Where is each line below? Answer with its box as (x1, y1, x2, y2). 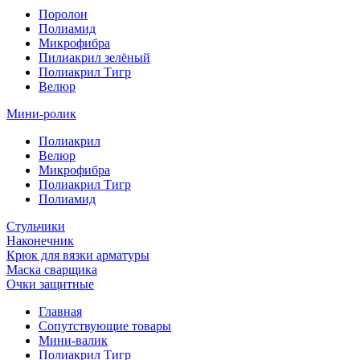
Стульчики (6, 219, 65, 233)
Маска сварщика (6, 263, 97, 276)
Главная (39, 305, 82, 318)
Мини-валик (39, 333, 108, 347)
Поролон (39, 7, 88, 21)
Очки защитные (6, 277, 94, 291)
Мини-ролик (6, 107, 76, 121)
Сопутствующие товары (39, 319, 171, 333)
